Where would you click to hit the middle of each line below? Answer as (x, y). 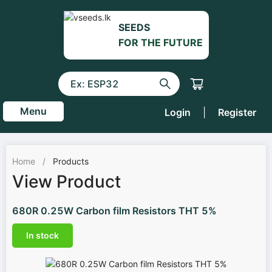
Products (71, 161)
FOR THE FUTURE (160, 42)
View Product (66, 182)
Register (237, 112)
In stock (42, 235)
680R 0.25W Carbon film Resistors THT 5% (114, 211)
